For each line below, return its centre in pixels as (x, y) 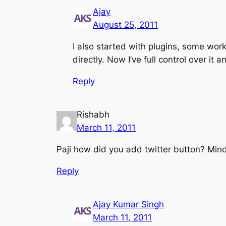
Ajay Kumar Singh (128, 204)
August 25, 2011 (125, 25)
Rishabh (93, 115)
